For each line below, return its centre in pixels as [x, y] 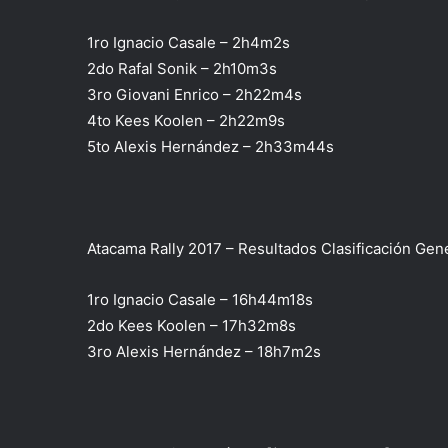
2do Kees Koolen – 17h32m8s [191, 326]
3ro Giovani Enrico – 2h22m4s [194, 95]
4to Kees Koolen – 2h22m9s [186, 121]
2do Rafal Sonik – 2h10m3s [182, 69]
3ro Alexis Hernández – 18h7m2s [204, 352]
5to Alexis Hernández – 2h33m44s [210, 147]
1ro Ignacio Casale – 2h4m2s [188, 43]
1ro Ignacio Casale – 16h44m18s [200, 300]
